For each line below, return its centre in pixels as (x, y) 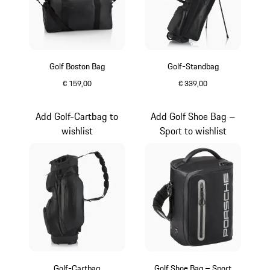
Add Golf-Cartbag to (77, 116)
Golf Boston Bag (77, 67)
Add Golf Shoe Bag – (193, 116)
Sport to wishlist (193, 130)
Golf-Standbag (193, 67)
